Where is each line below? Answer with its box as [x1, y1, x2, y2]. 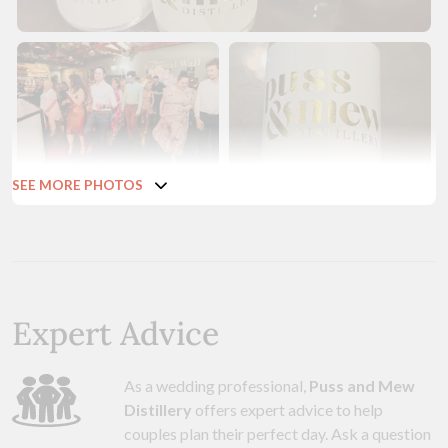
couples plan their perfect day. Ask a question [124, 424, 431, 444]
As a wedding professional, [124, 376, 309, 396]
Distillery [124, 400, 192, 420]
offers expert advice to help [192, 400, 383, 420]
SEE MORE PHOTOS [12, 177, 143, 194]
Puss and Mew [309, 376, 415, 396]
